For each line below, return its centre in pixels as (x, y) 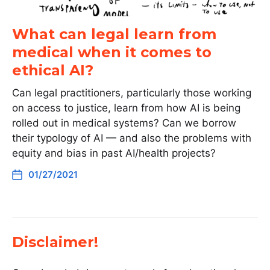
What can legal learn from (114, 34)
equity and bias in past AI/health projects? (114, 153)
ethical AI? (53, 70)
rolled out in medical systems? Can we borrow (124, 123)
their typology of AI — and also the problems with (132, 138)
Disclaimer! (55, 242)
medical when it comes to (112, 52)
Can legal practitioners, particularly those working (132, 93)
